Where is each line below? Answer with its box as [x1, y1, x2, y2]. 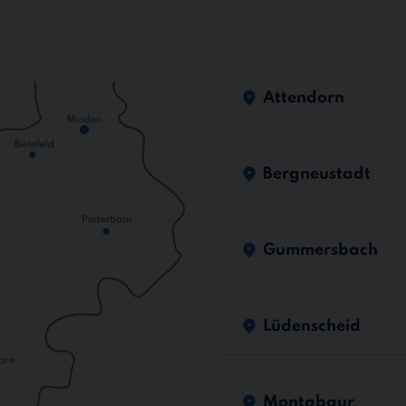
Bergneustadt [263, 165, 371, 182]
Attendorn [263, 89, 344, 106]
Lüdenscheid [263, 317, 361, 334]
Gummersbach [263, 241, 378, 258]
